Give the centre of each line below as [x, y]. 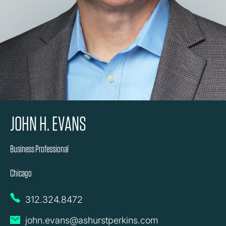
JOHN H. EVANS [48, 124]
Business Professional [39, 149]
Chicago [21, 173]
